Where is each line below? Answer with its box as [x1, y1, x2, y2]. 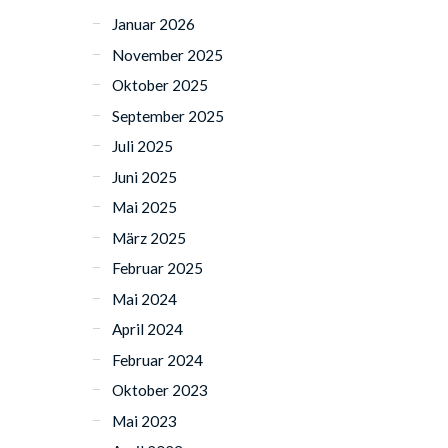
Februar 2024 [112, 350, 204, 369]
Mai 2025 [112, 198, 178, 217]
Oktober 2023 [112, 381, 209, 400]
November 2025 [112, 45, 224, 64]
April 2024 [112, 320, 184, 339]
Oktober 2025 [112, 76, 209, 95]
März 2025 [112, 228, 187, 247]
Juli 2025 [112, 137, 174, 156]
